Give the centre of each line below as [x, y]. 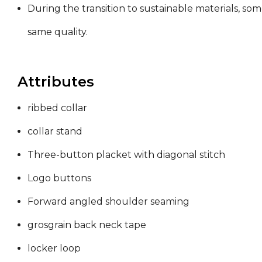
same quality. [58, 32]
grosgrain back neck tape [87, 225]
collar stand [55, 131]
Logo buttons [59, 178]
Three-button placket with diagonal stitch [126, 154]
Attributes [56, 81]
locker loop [54, 248]
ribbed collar [57, 108]
